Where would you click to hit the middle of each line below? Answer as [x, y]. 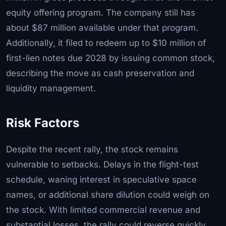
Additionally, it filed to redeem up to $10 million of [106, 43]
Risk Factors [43, 123]
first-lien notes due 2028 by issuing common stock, [110, 58]
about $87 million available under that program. [102, 27]
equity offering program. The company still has [101, 12]
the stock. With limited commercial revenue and [103, 210]
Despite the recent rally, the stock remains [92, 149]
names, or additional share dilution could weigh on [108, 194]
